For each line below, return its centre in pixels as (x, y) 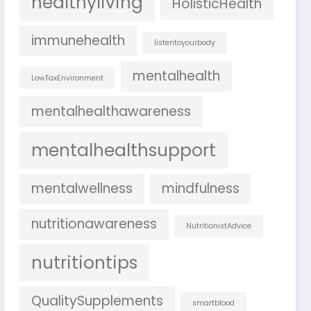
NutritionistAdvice (219, 226)
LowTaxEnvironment (68, 78)
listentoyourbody (185, 42)
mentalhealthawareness (111, 111)
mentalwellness (82, 188)
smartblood (214, 303)
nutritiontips (85, 262)
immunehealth (78, 40)
